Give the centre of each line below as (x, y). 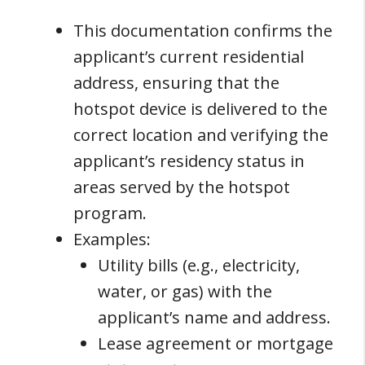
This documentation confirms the (203, 30)
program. (110, 213)
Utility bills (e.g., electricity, (199, 265)
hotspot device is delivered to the (200, 108)
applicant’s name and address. (214, 317)
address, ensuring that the (176, 82)
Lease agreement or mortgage (215, 343)
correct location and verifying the (201, 134)
